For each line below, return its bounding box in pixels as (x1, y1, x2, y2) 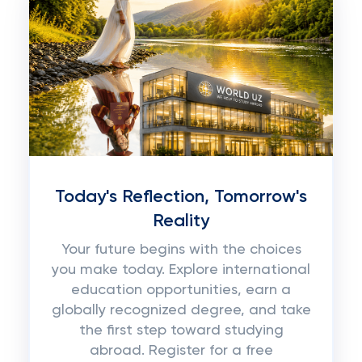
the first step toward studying (78, 323, 284, 338)
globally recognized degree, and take (51, 303, 311, 318)
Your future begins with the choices (61, 242, 301, 257)
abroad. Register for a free (89, 343, 273, 358)
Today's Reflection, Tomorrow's (55, 188, 307, 206)
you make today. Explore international (52, 263, 310, 277)
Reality (153, 213, 209, 230)
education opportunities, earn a (71, 283, 291, 297)
